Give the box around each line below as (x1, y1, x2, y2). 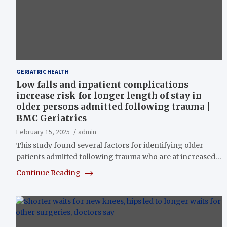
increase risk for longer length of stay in (16, 90, 202, 101)
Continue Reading (16, 168, 82, 177)
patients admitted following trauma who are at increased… (16, 152, 221, 161)
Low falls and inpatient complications (16, 79, 188, 90)
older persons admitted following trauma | (16, 101, 211, 112)
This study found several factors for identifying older (16, 140, 203, 150)
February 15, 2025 (16, 127, 70, 136)
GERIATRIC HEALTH (16, 67, 69, 75)
